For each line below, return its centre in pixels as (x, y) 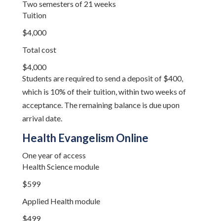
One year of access (54, 155)
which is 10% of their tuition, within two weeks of (104, 92)
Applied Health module (61, 201)
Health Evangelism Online (85, 138)
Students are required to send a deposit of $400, (102, 78)
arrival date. (42, 118)
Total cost (39, 50)
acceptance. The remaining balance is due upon (101, 105)
